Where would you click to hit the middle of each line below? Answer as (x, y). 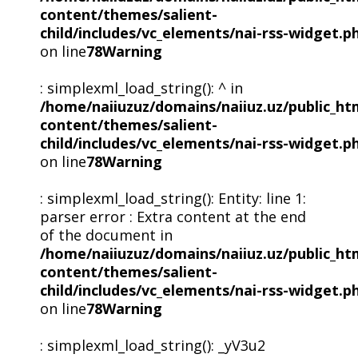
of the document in (106, 235)
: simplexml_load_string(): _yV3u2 (152, 345)
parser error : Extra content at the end (173, 216)
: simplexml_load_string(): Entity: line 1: (173, 198)
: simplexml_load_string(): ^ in (141, 88)
